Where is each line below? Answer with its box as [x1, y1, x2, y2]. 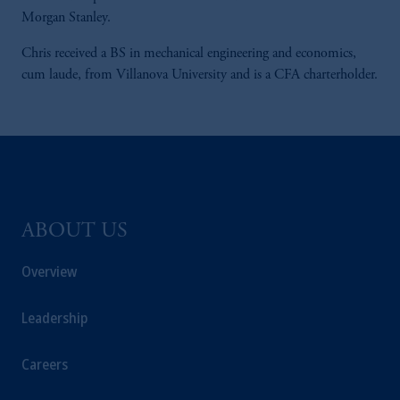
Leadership [21, 308, 87, 328]
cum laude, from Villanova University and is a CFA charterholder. [21, 68, 378, 82]
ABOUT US [21, 221, 128, 243]
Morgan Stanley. [21, 11, 114, 25]
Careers [21, 354, 68, 374]
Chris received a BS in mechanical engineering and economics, [21, 46, 356, 61]
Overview [21, 262, 77, 281]
